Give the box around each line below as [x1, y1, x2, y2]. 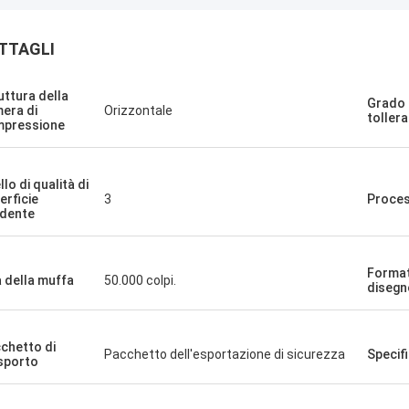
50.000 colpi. [104, 273, 176, 288]
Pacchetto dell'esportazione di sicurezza [104, 347, 345, 362]
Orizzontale [104, 103, 173, 118]
